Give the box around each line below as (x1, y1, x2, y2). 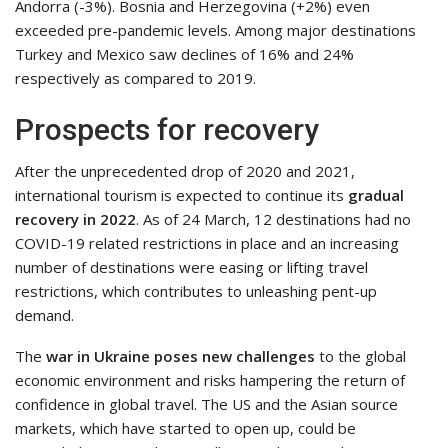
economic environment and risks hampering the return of (15, 369, 405, 390)
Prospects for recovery (15, 111, 319, 147)
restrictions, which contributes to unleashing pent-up (15, 280, 377, 301)
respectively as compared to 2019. (15, 67, 256, 88)
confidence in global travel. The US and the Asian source (15, 393, 398, 414)
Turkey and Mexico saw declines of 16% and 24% (15, 43, 354, 64)
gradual (348, 184, 404, 205)
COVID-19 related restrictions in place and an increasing (15, 232, 399, 253)
